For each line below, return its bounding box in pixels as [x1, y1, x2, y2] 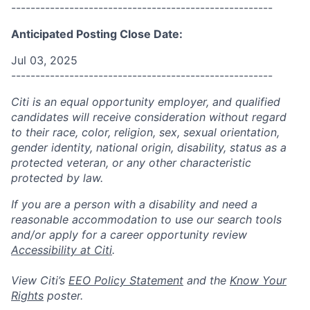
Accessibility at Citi [11, 243, 112, 257]
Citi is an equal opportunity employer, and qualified [11, 95, 280, 109]
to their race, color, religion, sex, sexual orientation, [11, 125, 280, 139]
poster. [44, 289, 83, 302]
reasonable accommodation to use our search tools [11, 212, 282, 226]
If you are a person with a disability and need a [11, 197, 257, 211]
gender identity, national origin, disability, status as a [11, 140, 286, 154]
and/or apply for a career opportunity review [11, 228, 247, 241]
